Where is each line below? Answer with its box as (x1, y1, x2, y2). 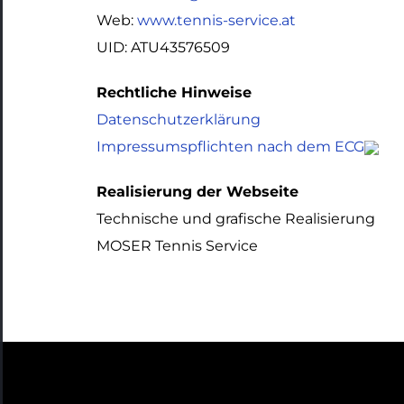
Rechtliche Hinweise (96, 84, 252, 101)
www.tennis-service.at (136, 12, 296, 29)
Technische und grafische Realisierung (96, 210, 375, 227)
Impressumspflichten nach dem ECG (96, 138, 364, 155)
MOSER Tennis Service (96, 237, 258, 254)
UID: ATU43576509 (96, 39, 230, 56)
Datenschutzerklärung (96, 111, 261, 128)
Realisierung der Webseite (96, 183, 298, 200)
